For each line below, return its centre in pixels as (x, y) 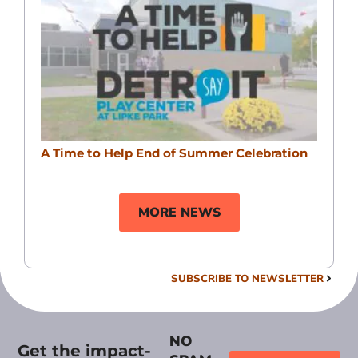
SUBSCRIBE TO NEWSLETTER (247, 278)
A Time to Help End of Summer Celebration (174, 153)
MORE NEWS (179, 213)
